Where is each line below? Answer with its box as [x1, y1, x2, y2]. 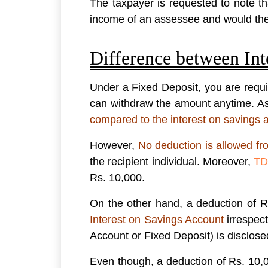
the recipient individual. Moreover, [90, 156, 254, 168]
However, [90, 139, 138, 152]
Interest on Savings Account [90, 214, 224, 226]
